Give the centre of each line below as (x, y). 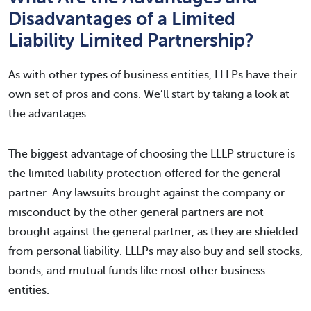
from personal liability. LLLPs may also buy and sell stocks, (155, 251)
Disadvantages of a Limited (122, 18)
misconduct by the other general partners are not (136, 212)
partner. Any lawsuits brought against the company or (146, 193)
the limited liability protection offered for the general (144, 173)
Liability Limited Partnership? (131, 40)
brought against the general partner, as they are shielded (153, 232)
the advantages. (49, 114)
